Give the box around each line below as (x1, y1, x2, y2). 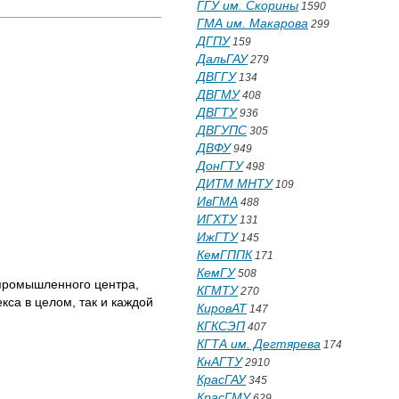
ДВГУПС (197, 123, 247, 137)
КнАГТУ (197, 354, 242, 369)
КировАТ (197, 301, 247, 315)
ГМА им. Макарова (197, 16, 308, 30)
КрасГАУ (197, 372, 246, 387)
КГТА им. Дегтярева (197, 337, 321, 351)
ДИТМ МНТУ (197, 176, 273, 191)
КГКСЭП (197, 319, 245, 333)
